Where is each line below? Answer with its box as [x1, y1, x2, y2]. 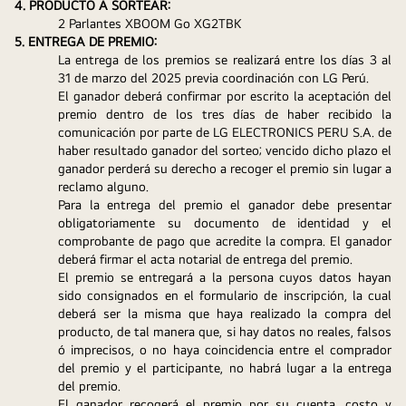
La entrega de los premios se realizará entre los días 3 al [58, 51, 391, 67]
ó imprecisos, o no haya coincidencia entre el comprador [58, 341, 391, 357]
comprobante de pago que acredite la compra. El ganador [58, 232, 391, 248]
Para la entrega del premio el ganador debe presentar [58, 196, 391, 212]
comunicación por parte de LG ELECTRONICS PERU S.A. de [58, 123, 391, 140]
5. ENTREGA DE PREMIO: [14, 33, 157, 49]
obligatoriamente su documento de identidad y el [58, 214, 391, 230]
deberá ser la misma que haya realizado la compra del [58, 304, 391, 321]
